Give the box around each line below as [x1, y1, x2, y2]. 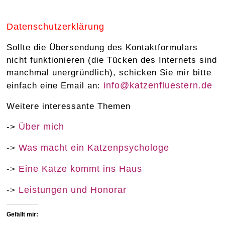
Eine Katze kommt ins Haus [19, 164, 143, 174]
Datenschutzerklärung [7, 22, 105, 32]
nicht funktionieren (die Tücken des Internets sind [7, 55, 217, 65]
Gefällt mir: [7, 211, 39, 218]
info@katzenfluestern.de [103, 80, 213, 91]
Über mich [19, 122, 65, 132]
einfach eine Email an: [7, 81, 104, 91]
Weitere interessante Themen [7, 101, 131, 111]
